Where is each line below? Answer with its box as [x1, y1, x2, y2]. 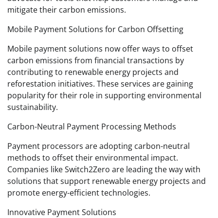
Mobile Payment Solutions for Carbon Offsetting [7, 23, 183, 35]
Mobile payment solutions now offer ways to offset [7, 43, 193, 54]
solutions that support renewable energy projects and [7, 175, 206, 186]
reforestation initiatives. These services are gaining [7, 78, 193, 89]
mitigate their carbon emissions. [7, 4, 126, 15]
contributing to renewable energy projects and [7, 66, 179, 77]
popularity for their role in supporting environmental [7, 90, 201, 101]
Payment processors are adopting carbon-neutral [7, 140, 190, 151]
